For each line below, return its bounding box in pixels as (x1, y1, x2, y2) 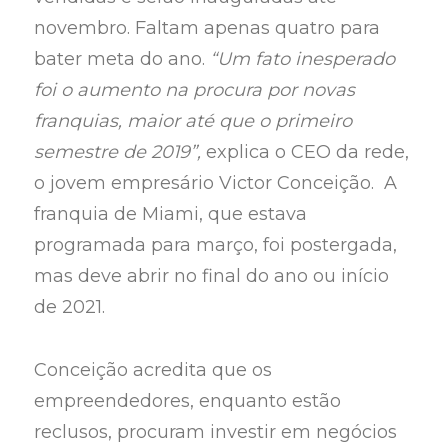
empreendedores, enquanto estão (34, 389, 342, 412)
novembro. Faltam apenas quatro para (34, 17, 381, 40)
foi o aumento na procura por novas (34, 79, 356, 102)
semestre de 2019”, (34, 141, 202, 164)
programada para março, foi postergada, (34, 234, 398, 257)
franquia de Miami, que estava (34, 203, 308, 226)
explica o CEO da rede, (201, 141, 410, 164)
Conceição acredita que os (34, 358, 273, 381)
